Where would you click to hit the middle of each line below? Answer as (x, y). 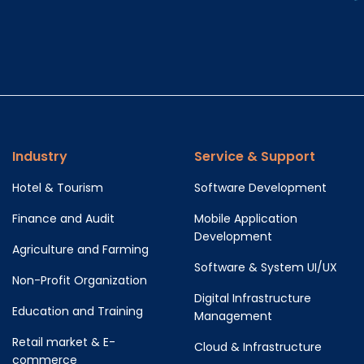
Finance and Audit (63, 218)
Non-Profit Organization (80, 280)
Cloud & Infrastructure (258, 347)
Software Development (260, 187)
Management (233, 316)
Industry (40, 156)
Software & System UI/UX (266, 267)
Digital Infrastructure (253, 298)
